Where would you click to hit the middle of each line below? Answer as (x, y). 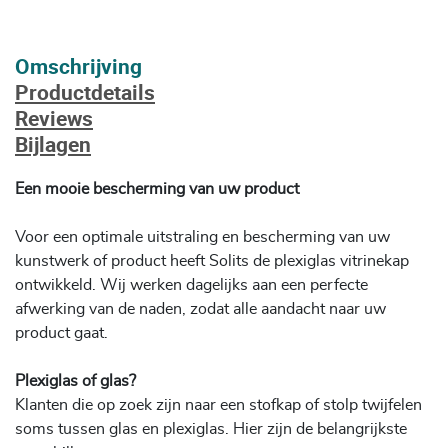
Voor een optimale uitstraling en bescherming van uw (202, 236)
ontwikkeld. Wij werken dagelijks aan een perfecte (191, 284)
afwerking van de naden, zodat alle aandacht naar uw (200, 308)
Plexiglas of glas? (75, 380)
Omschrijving (78, 65)
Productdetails (85, 91)
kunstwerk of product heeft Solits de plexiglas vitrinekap (212, 260)
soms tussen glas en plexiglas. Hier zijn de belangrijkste (211, 428)
